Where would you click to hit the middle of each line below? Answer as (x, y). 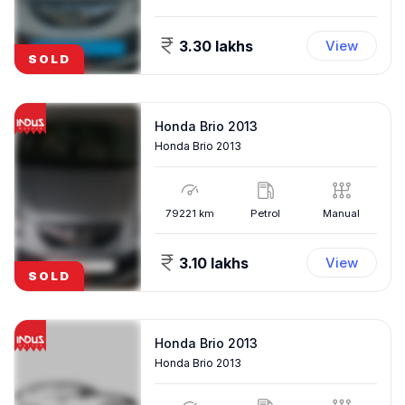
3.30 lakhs (216, 46)
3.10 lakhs (214, 263)
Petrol (266, 213)
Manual (342, 213)
